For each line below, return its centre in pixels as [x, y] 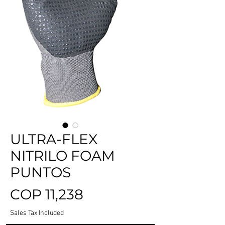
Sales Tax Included [37, 213]
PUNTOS [40, 173]
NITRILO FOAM [63, 156]
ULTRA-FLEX [54, 139]
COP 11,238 [47, 195]
